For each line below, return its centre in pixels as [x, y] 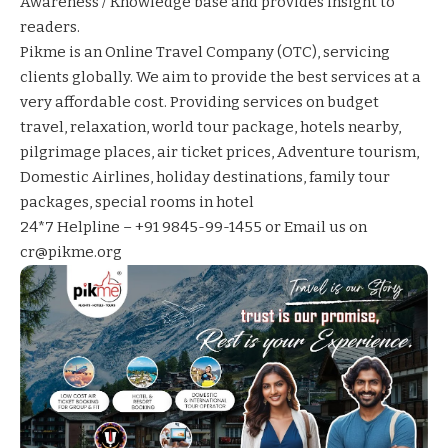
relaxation [108, 126]
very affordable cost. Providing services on [173, 101]
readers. [50, 26]
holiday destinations [229, 176]
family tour [349, 176]
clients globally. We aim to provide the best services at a [220, 76]
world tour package [223, 126]
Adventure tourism [346, 151]
